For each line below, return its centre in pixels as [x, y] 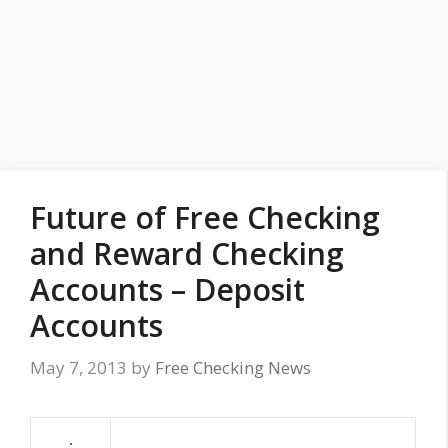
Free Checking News [233, 367]
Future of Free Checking [205, 217]
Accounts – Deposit [167, 289]
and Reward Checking [187, 253]
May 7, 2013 [78, 367]
